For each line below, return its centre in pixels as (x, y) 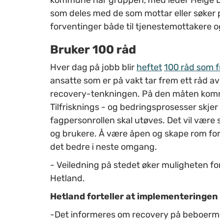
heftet (149, 67)
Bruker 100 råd (93, 49)
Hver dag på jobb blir (93, 67)
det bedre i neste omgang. (104, 147)
